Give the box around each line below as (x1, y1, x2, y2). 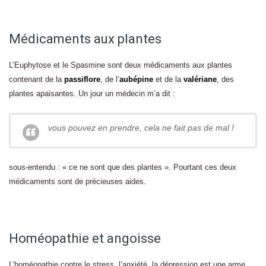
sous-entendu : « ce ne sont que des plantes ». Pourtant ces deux (9, 163, 236, 172)
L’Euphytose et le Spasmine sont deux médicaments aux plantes (9, 61, 232, 69)
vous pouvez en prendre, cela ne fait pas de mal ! (48, 123, 234, 132)
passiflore (64, 75, 100, 84)
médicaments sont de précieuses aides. (9, 177, 146, 186)
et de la (153, 75, 183, 84)
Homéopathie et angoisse (9, 231, 161, 246)
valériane (183, 75, 217, 84)
